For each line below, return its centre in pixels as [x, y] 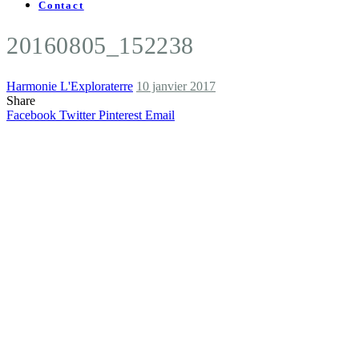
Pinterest [120, 115]
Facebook [31, 115]
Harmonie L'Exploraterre [70, 86]
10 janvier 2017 [176, 86]
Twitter [77, 115]
